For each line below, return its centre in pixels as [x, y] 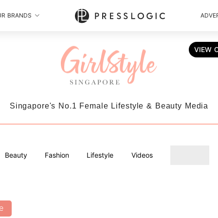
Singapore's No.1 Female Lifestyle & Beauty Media [109, 106]
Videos [142, 155]
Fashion [57, 155]
